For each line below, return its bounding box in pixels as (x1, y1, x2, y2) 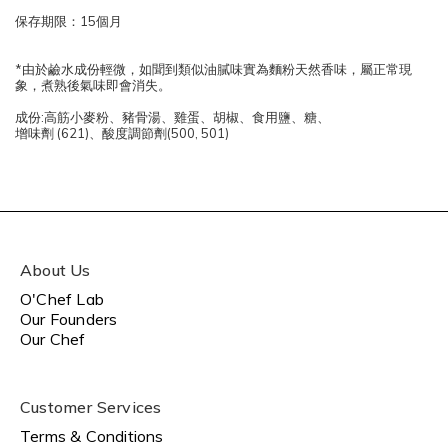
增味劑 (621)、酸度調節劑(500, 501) (15, 125, 229, 141)
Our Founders (20, 309, 118, 329)
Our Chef (20, 329, 86, 349)
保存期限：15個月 (15, 13, 122, 29)
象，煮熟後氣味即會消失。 (15, 77, 171, 93)
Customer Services (20, 397, 162, 417)
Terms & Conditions (20, 426, 164, 446)
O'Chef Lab (20, 289, 104, 309)
